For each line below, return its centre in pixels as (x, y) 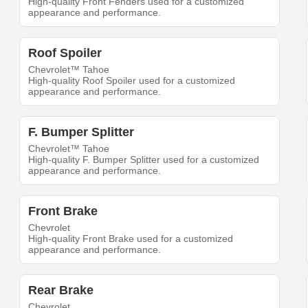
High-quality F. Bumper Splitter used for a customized (144, 160)
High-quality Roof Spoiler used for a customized (132, 81)
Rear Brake (61, 290)
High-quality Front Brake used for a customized (131, 239)
